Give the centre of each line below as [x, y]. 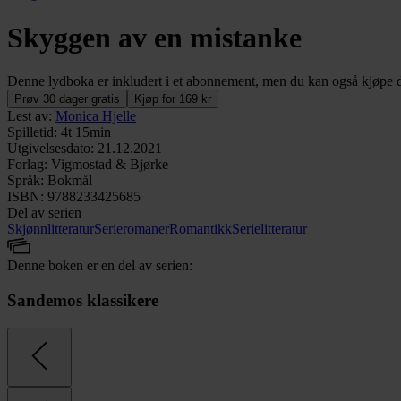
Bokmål [70, 181]
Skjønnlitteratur [51, 229]
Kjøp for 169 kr [173, 99]
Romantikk [200, 229]
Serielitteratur [269, 229]
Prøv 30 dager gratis [67, 99]
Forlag [26, 165]
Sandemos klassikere [83, 300]
